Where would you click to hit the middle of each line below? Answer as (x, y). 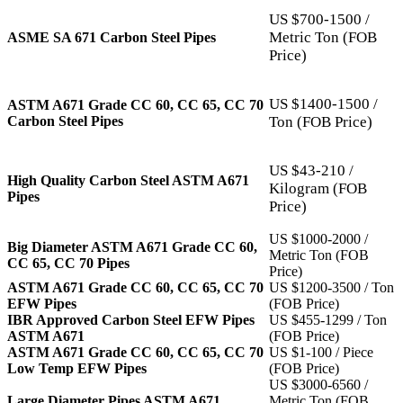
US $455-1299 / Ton (328, 319)
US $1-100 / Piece (321, 352)
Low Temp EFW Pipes (77, 368)
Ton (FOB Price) (321, 121)
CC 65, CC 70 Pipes (68, 263)
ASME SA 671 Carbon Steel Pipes (112, 37)
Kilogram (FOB (318, 188)
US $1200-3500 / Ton (331, 287)
